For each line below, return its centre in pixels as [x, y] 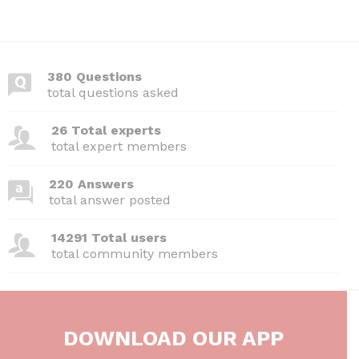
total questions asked [113, 92]
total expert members [119, 146]
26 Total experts [106, 130]
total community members [135, 253]
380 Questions [95, 76]
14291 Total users [109, 237]
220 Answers [91, 184]
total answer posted [110, 200]
